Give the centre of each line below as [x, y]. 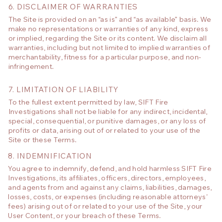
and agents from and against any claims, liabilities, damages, [110, 189]
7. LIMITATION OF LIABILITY [63, 89]
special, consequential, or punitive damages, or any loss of [107, 122]
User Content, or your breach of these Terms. [84, 217]
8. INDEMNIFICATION [51, 156]
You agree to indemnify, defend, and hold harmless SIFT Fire [110, 170]
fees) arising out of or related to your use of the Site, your [105, 207]
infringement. [31, 67]
